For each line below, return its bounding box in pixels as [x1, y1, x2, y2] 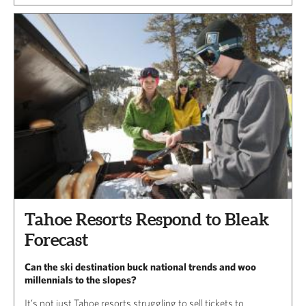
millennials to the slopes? [25, 273, 137, 286]
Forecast [25, 229, 88, 249]
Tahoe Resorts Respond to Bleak [25, 209, 269, 229]
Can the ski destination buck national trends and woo [25, 260, 256, 273]
